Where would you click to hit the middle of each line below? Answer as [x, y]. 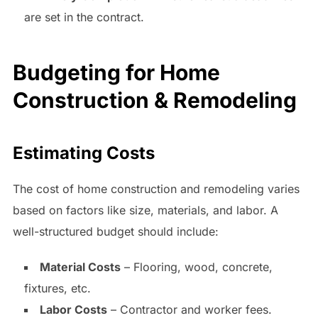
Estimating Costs [83, 153]
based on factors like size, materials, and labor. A [145, 210]
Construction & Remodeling [154, 100]
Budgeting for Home [116, 72]
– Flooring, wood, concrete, [196, 267]
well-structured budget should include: [115, 231]
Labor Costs [73, 309]
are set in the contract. [84, 17]
